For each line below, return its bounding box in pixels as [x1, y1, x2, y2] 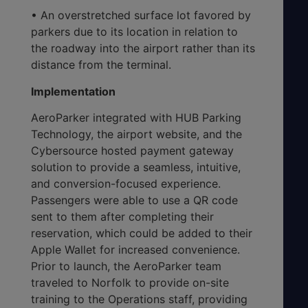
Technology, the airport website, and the [31, 127, 242, 142]
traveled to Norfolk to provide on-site [31, 276, 229, 290]
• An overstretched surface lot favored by [31, 8, 251, 23]
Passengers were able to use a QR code [31, 193, 238, 208]
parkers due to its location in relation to [31, 25, 238, 39]
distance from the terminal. [31, 58, 171, 72]
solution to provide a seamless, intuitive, [31, 160, 241, 175]
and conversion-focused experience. [31, 177, 221, 191]
